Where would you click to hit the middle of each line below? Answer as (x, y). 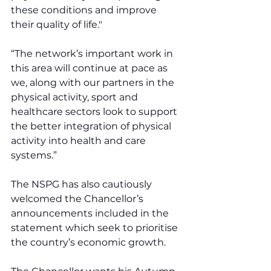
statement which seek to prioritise (96, 228)
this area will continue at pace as (90, 68)
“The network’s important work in (93, 54)
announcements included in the (91, 214)
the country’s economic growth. (88, 243)
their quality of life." (57, 25)
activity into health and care (80, 141)
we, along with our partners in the (94, 83)
